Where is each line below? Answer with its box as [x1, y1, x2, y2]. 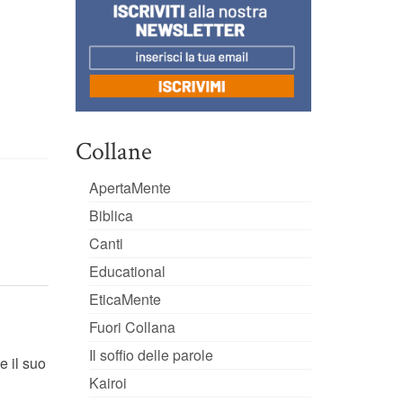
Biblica [88, 205, 133, 227]
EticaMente [88, 289, 161, 310]
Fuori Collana [88, 317, 175, 338]
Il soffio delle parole [88, 345, 213, 366]
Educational [88, 261, 166, 282]
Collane [75, 135, 152, 169]
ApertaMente [88, 177, 171, 199]
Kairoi [88, 372, 127, 394]
